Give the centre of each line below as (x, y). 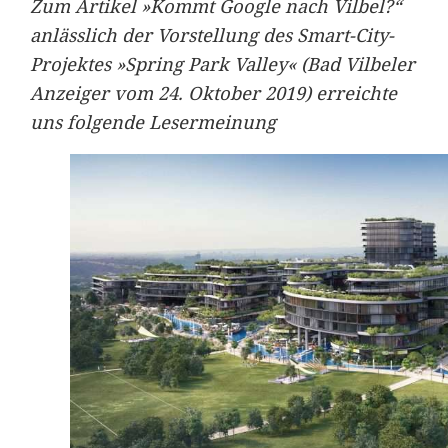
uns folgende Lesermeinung (152, 121)
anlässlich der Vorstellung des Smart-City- (211, 34)
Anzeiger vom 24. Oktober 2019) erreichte (213, 92)
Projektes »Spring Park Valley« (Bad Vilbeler (222, 63)
